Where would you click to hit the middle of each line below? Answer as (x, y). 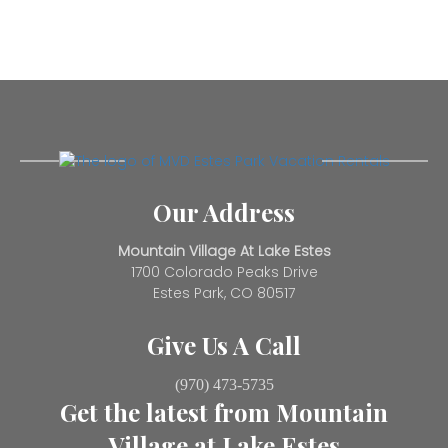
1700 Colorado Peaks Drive (224, 272)
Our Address (224, 212)
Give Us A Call (224, 345)
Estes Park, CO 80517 (224, 293)
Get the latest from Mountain (224, 412)
